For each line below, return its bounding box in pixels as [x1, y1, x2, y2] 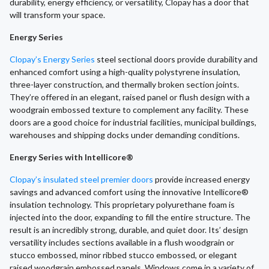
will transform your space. [10, 10, 105, 20]
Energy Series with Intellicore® [10, 152, 133, 163]
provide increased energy [153, 174, 250, 185]
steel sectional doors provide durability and [95, 54, 258, 65]
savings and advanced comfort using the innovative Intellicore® [10, 187, 249, 198]
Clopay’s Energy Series [10, 54, 95, 65]
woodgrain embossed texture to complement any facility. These [10, 104, 249, 115]
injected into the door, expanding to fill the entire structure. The [10, 212, 250, 223]
